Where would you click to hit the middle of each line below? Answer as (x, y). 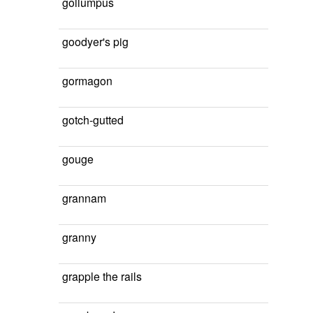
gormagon (87, 80)
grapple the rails (102, 276)
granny (79, 237)
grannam (84, 198)
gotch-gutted (93, 119)
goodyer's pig (95, 41)
